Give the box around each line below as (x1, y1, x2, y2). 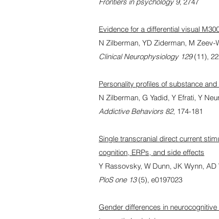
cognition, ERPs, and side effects (99, 148, 204, 157)
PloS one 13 (99, 175, 136, 184)
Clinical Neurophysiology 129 (99, 52, 192, 61)
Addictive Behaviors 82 (99, 107, 173, 116)
